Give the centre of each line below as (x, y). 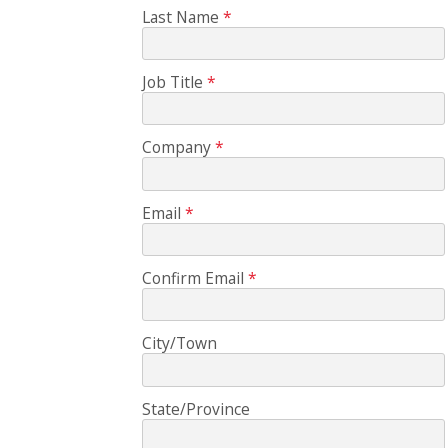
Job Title (172, 81)
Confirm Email (192, 277)
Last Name (180, 16)
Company (176, 147)
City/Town (179, 343)
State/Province (195, 408)
